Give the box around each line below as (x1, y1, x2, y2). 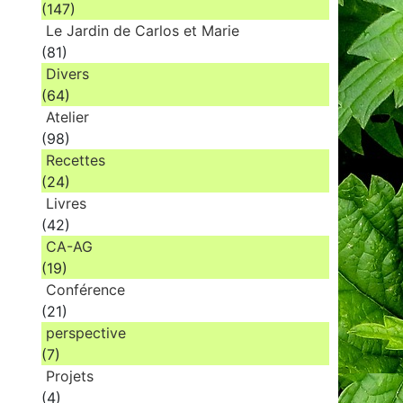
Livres (46, 194, 86, 213)
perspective (46, 324, 126, 343)
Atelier (46, 108, 89, 127)
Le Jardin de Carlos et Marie (46, 22, 239, 40)
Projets (46, 367, 94, 386)
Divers (46, 65, 89, 84)
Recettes (46, 151, 105, 170)
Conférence (46, 281, 125, 300)
